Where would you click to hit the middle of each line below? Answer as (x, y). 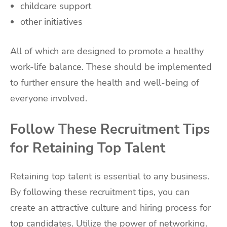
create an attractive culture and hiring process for (110, 207)
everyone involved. (49, 98)
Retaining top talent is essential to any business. (110, 176)
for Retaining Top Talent (88, 148)
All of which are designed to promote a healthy (107, 51)
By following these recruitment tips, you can (100, 192)
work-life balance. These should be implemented (111, 67)
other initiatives (51, 22)
